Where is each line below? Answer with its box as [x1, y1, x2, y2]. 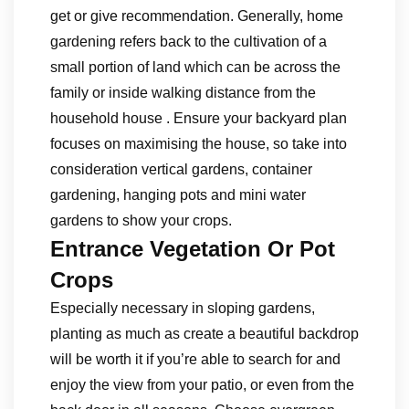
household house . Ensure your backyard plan [50, 110, 347, 126]
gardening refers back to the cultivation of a [50, 34, 327, 49]
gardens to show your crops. [50, 213, 232, 228]
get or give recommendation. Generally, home [50, 8, 343, 24]
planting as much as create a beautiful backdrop [50, 326, 359, 341]
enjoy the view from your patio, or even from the [50, 377, 354, 393]
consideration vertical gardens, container [50, 162, 312, 177]
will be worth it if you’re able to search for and [50, 351, 341, 367]
